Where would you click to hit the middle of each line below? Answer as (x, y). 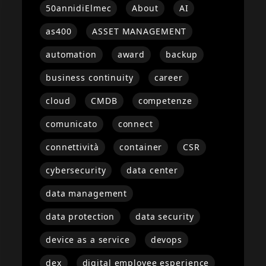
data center (153, 170)
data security (165, 216)
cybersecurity (76, 170)
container (141, 147)
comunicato (72, 123)
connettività (72, 147)
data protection (80, 216)
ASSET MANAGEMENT (140, 31)
